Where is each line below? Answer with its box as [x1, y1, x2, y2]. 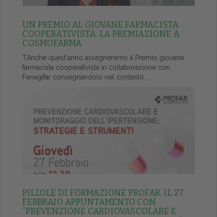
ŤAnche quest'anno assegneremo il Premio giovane [22, 54, 184, 62]
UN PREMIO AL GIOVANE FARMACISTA [22, 19, 179, 30]
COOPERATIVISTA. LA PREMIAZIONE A [22, 29, 180, 39]
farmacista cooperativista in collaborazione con [22, 63, 170, 71]
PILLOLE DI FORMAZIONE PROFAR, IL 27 [22, 187, 184, 198]
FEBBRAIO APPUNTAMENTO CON [22, 197, 156, 207]
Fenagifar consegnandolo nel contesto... [22, 73, 148, 81]
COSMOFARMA [22, 38, 82, 48]
